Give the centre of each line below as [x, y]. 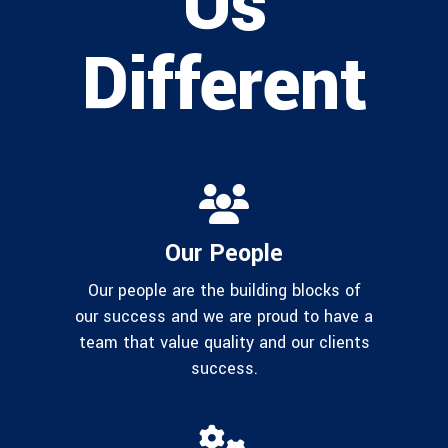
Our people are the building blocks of [224, 291]
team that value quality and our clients [224, 343]
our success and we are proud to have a [224, 317]
